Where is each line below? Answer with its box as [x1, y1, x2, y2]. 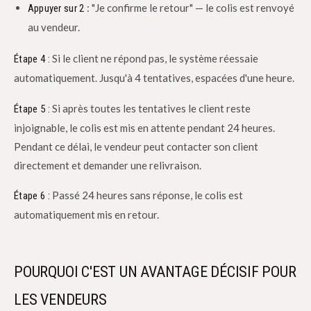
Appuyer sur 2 [27, 2, 85, 15]
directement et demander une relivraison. [14, 158, 202, 171]
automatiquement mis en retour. [14, 208, 160, 221]
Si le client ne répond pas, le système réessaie [49, 52, 258, 65]
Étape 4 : [14, 53, 50, 66]
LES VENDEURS [14, 290, 107, 308]
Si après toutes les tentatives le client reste [49, 101, 251, 115]
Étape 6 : [14, 190, 50, 203]
